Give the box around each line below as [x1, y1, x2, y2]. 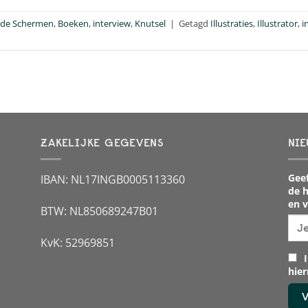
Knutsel [135, 16, 166, 30]
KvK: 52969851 [41, 234, 115, 250]
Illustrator [257, 16, 298, 30]
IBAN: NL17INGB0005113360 [41, 172, 185, 188]
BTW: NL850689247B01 [41, 203, 158, 219]
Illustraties [210, 16, 253, 30]
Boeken [58, 16, 89, 30]
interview [93, 16, 131, 30]
